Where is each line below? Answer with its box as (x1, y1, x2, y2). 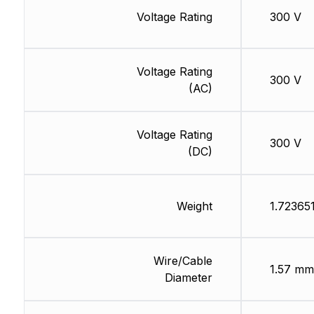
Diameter (164, 271, 212, 285)
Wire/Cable (153, 254, 212, 268)
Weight (176, 199, 212, 214)
